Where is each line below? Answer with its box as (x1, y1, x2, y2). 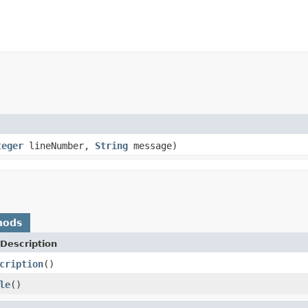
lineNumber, (23, 140, 95, 151)
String (95, 140, 128, 151)
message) (128, 140, 177, 151)
